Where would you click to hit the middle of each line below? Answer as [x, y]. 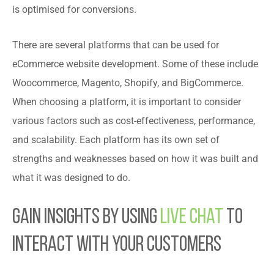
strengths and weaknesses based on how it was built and [135, 159]
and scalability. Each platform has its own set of [116, 140]
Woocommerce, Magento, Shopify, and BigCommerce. [128, 83]
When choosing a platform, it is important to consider [127, 102]
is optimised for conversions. [74, 10]
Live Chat [192, 218]
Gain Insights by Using [86, 218]
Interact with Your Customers [117, 246]
